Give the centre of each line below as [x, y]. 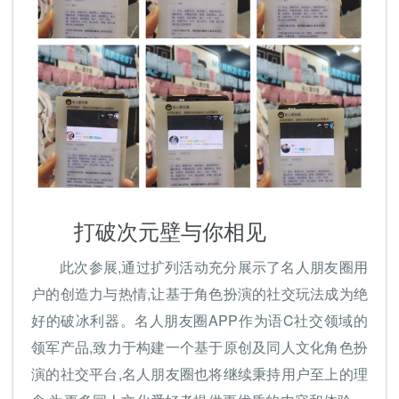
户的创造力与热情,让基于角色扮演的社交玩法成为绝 [199, 294]
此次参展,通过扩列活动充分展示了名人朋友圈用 [214, 267]
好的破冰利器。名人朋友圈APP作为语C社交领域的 [199, 321]
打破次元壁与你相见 [170, 231]
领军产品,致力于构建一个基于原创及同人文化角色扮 [199, 347]
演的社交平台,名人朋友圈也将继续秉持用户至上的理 [199, 374]
